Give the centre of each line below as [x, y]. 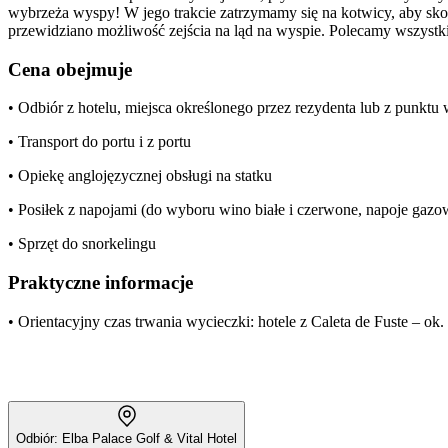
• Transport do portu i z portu [99, 142]
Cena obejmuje [70, 69]
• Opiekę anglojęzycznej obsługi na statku [140, 176]
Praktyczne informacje [100, 282]
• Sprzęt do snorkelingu [82, 244]
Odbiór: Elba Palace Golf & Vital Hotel [126, 438]
